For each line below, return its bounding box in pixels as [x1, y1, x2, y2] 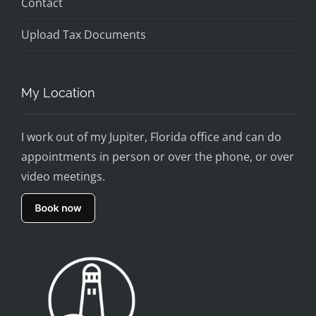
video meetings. [21, 168, 105, 184]
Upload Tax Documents [21, 26, 146, 42]
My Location [21, 85, 95, 100]
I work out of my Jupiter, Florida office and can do [21, 128, 281, 145]
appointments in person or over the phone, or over [21, 148, 294, 164]
